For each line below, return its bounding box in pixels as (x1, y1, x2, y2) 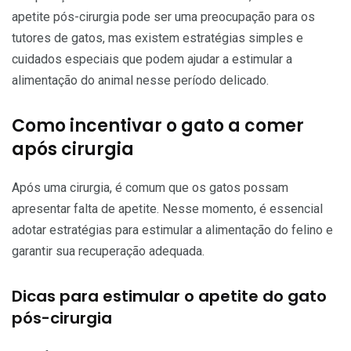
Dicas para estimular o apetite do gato (12, 284, 327, 307)
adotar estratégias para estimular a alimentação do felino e (12, 222, 333, 237)
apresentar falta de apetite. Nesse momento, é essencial (12, 201, 323, 216)
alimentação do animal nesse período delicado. (12, 72, 269, 88)
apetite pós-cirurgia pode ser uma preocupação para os (12, 9, 315, 24)
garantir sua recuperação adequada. (12, 243, 204, 259)
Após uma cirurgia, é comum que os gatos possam (12, 179, 288, 195)
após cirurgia (12, 136, 134, 161)
